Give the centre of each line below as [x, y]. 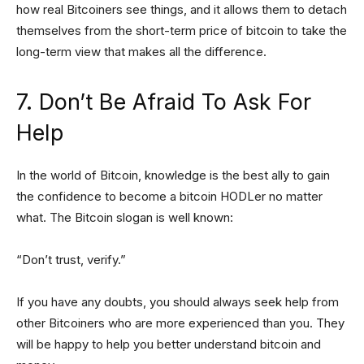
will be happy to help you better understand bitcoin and [169, 344]
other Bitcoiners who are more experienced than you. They [180, 323]
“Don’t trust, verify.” [71, 260]
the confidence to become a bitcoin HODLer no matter [169, 196]
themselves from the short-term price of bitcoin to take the [182, 30]
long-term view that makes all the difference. [141, 52]
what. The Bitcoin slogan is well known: [125, 217]
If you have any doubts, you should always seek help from [178, 302]
